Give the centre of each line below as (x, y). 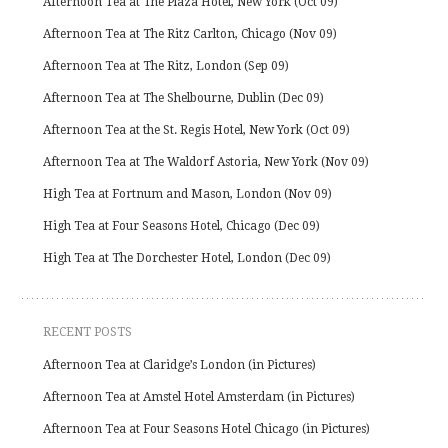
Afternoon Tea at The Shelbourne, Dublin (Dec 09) (184, 97)
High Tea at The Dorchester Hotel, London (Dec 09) (187, 257)
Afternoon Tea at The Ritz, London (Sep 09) (166, 65)
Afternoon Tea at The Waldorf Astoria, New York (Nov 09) (206, 161)
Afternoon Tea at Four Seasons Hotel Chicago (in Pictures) (207, 428)
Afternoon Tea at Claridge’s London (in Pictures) (180, 364)
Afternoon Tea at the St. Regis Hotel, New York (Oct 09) (197, 129)
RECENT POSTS (88, 331)
